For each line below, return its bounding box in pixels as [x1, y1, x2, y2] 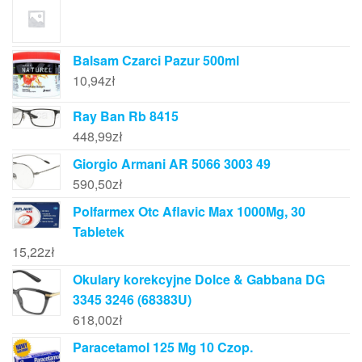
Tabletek [73, 222, 124, 242]
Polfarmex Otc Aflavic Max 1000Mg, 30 [73, 202, 305, 221]
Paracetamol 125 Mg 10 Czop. [73, 338, 253, 357]
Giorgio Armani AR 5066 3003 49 [73, 154, 271, 174]
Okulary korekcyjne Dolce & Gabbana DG [73, 270, 325, 289]
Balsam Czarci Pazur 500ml [73, 51, 239, 70]
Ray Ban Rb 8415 [73, 107, 179, 126]
